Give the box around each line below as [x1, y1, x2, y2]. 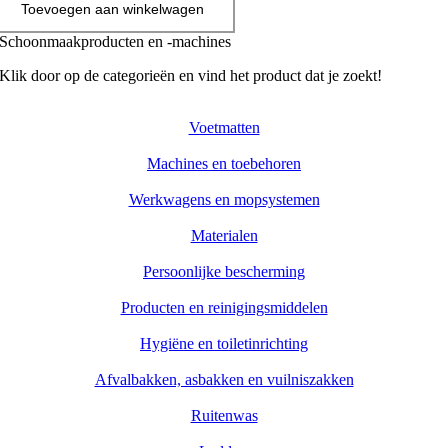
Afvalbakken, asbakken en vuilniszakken [94, 371, 354, 388]
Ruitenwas [190, 407, 258, 424]
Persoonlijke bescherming [143, 263, 305, 280]
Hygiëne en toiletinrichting [140, 335, 308, 352]
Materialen [190, 227, 258, 244]
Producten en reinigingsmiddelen [120, 299, 328, 316]
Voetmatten [188, 119, 260, 136]
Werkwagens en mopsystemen [128, 191, 320, 208]
